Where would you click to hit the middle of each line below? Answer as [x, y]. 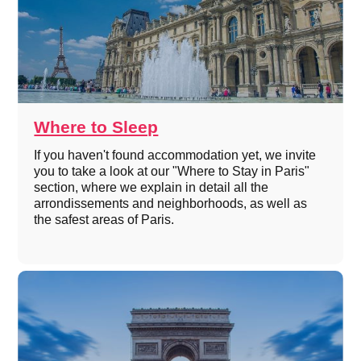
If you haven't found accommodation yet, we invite [175, 155]
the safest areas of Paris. [104, 219]
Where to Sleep [96, 127]
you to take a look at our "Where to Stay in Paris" [172, 171]
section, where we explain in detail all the [151, 187]
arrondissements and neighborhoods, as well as [171, 203]
